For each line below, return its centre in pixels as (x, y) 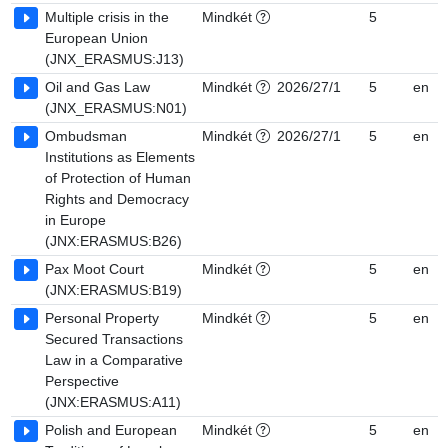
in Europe (75, 220)
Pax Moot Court (94, 269)
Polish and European (111, 430)
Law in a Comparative (114, 360)
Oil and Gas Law (97, 87)
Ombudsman (86, 136)
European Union (96, 38)
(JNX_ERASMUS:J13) (114, 59)
